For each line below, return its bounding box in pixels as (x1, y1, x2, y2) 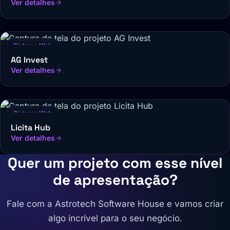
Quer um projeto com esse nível (8, 153, 222, 172)
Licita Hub (11, 122, 50, 133)
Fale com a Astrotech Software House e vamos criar (7, 198, 223, 209)
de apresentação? (52, 170, 178, 189)
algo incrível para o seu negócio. (48, 213, 182, 223)
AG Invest (11, 54, 48, 65)
